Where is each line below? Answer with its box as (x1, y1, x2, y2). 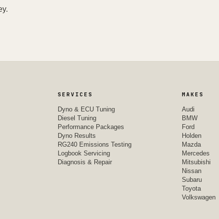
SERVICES (58, 90, 93, 98)
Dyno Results (58, 131, 96, 139)
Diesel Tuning (58, 114, 97, 122)
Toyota (182, 184, 201, 192)
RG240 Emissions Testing (58, 140, 132, 148)
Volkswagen (182, 193, 216, 201)
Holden (182, 131, 202, 139)
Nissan (182, 167, 202, 175)
